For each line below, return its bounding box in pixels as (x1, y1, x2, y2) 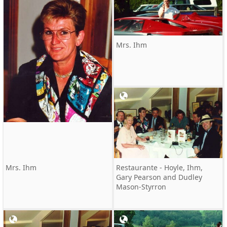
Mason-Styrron (116, 182, 166, 192)
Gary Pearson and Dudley (116, 172, 202, 182)
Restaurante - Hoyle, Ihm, (116, 163, 203, 172)
